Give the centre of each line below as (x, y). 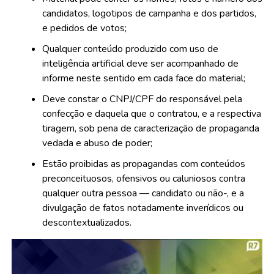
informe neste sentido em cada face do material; (143, 78)
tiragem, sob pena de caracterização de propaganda (150, 128)
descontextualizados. (87, 223)
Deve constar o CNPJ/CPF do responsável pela (142, 99)
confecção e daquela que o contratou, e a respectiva (151, 114)
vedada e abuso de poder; (97, 143)
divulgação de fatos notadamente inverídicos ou (143, 208)
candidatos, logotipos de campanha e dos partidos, (149, 13)
